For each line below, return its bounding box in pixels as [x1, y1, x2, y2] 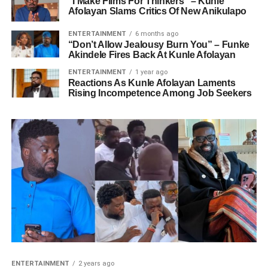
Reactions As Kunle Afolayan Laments [68, 78, 236, 89]
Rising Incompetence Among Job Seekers [68, 88, 252, 99]
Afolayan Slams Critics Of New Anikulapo [68, 6, 247, 16]
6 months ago [135, 30, 178, 38]
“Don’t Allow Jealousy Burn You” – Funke [68, 39, 250, 50]
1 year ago [135, 68, 167, 77]
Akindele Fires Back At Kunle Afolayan [68, 50, 236, 60]
